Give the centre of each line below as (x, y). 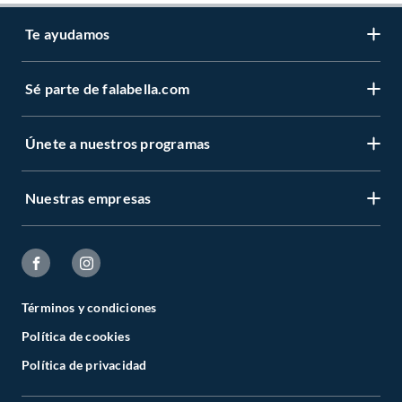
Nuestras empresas (88, 198)
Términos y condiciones (89, 308)
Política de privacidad (84, 365)
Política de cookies (76, 336)
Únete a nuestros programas (118, 144)
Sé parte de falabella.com (107, 89)
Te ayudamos (68, 34)
